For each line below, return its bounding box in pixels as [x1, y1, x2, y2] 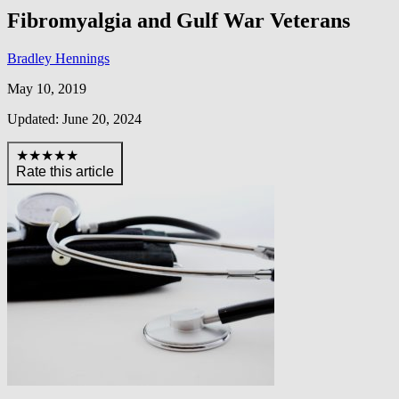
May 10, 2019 [7, 80, 86, 96]
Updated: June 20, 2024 [7, 110, 142, 126]
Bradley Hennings [7, 50, 110, 66]
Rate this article [16, 163, 114, 179]
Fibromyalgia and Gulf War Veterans [7, 8, 350, 32]
